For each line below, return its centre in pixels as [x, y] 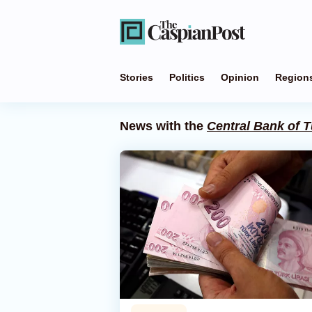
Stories [136, 77]
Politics [187, 77]
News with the [163, 126]
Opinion [240, 77]
